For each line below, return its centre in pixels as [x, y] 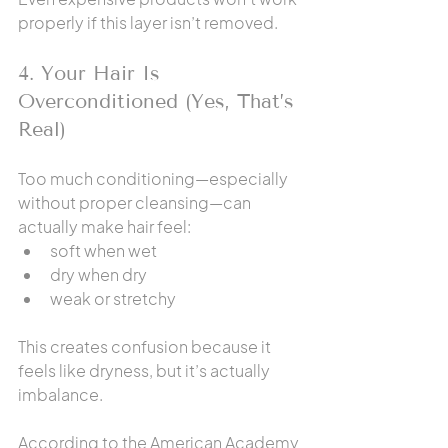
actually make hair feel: [104, 226]
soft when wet [103, 250]
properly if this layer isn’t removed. [148, 22]
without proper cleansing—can [136, 202]
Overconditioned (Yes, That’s [159, 101]
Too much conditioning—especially [154, 178]
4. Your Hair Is [92, 73]
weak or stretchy [113, 298]
